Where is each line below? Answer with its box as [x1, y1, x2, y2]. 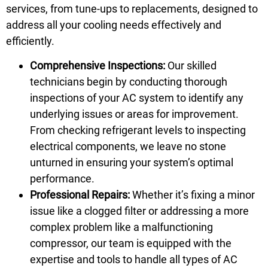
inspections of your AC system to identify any [30, 92, 243, 105]
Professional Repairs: [30, 188, 130, 202]
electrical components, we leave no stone [30, 140, 226, 153]
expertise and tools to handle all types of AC [30, 253, 237, 266]
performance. [30, 172, 95, 185]
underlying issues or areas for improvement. [30, 108, 239, 121]
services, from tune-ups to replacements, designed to [6, 2, 258, 15]
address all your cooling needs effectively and [6, 18, 221, 31]
